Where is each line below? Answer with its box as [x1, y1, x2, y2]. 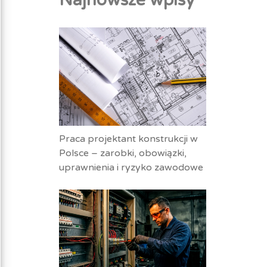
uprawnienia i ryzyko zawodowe [58, 162, 203, 173]
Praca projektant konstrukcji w [58, 133, 198, 145]
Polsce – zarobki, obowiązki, [58, 147, 187, 159]
